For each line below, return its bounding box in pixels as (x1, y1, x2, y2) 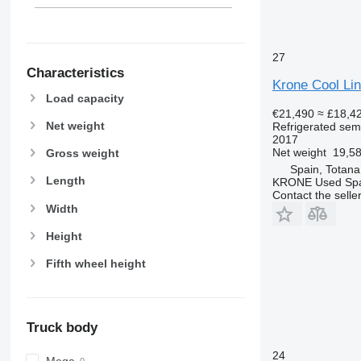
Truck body (26, 320, 98, 336)
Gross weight (45, 147, 119, 160)
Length (45, 174, 85, 188)
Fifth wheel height (45, 256, 146, 270)
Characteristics (26, 64, 124, 81)
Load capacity (45, 91, 124, 105)
